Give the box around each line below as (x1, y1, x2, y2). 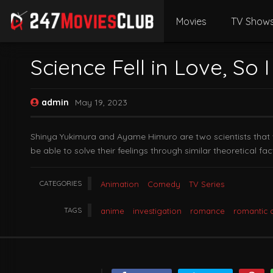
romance (190, 206, 225, 216)
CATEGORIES (40, 179, 82, 188)
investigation (133, 206, 182, 216)
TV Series (189, 179, 224, 189)
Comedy (147, 179, 180, 189)
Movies (175, 15, 207, 27)
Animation (101, 179, 139, 189)
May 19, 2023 (75, 97, 127, 108)
